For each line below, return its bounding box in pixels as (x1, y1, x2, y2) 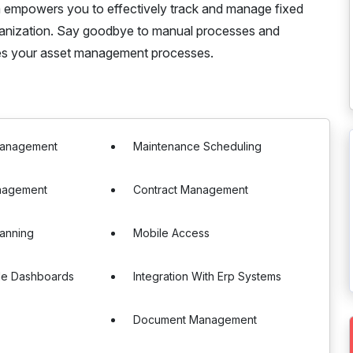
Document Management (133, 313, 258, 326)
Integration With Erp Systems (133, 269, 282, 283)
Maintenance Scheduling (133, 139, 262, 153)
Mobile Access (133, 226, 210, 240)
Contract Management (133, 183, 249, 196)
